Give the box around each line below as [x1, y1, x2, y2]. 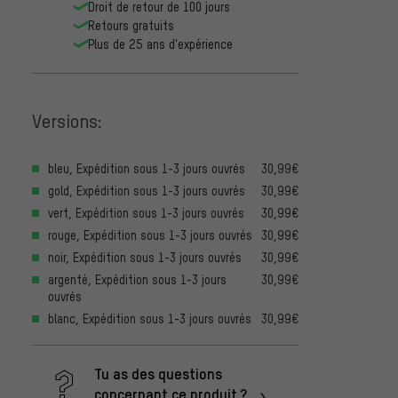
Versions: [32, 108, 102, 133]
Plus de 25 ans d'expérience [88, 36, 233, 52]
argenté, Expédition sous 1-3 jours [48, 271, 227, 287]
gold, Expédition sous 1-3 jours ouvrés [48, 182, 245, 198]
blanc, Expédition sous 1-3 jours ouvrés [48, 310, 251, 326]
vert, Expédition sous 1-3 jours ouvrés [48, 204, 244, 220]
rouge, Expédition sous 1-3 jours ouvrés [48, 227, 252, 243]
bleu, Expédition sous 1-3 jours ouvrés [48, 160, 245, 176]
